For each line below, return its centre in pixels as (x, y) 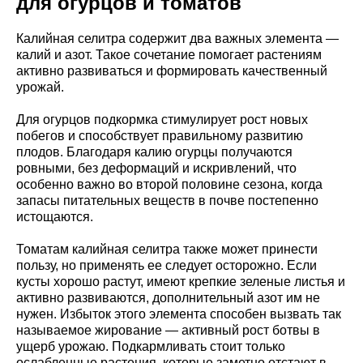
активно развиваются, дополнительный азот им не (168, 297)
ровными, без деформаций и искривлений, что (156, 168)
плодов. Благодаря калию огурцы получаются (154, 152)
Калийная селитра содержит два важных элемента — (177, 38)
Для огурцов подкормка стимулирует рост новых (162, 119)
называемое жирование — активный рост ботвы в (168, 330)
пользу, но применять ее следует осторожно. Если (167, 265)
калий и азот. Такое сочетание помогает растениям (169, 54)
